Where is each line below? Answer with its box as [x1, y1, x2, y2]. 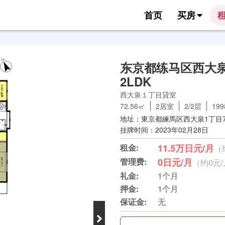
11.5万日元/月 [158, 142, 214, 155]
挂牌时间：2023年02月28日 [120, 125, 208, 135]
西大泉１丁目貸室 [120, 89, 176, 99]
